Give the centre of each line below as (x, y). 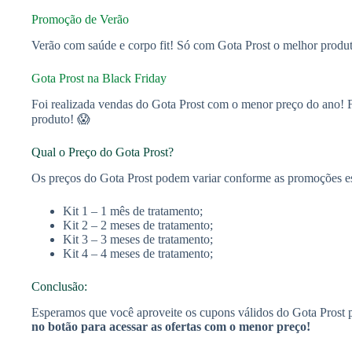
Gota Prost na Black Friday (99, 79)
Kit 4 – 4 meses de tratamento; (138, 253)
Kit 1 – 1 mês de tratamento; (133, 211)
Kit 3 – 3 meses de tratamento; (138, 239)
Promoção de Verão (80, 20)
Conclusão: (59, 286)
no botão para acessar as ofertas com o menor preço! (171, 326)
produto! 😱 (61, 119)
